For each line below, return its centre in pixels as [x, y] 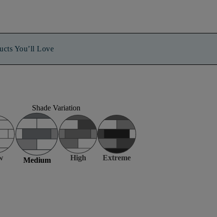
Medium [37, 160]
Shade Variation [56, 108]
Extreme [117, 158]
